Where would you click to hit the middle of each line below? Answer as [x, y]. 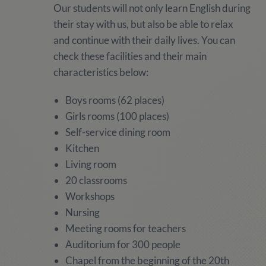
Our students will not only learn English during [152, 8]
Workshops [90, 196]
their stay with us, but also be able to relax [143, 24]
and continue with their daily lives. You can [144, 40]
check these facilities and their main [130, 56]
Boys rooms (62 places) [115, 100]
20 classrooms [96, 180]
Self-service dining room [118, 132]
